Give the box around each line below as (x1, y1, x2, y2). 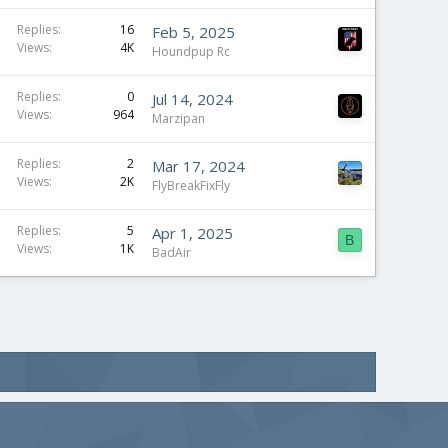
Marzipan (152, 109, 205, 127)
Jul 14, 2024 (152, 88, 233, 109)
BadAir (152, 243, 191, 261)
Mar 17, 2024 (152, 155, 245, 176)
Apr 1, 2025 (152, 222, 233, 243)
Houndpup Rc (152, 42, 230, 60)
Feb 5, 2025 (152, 21, 235, 42)
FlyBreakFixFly (152, 176, 230, 194)
